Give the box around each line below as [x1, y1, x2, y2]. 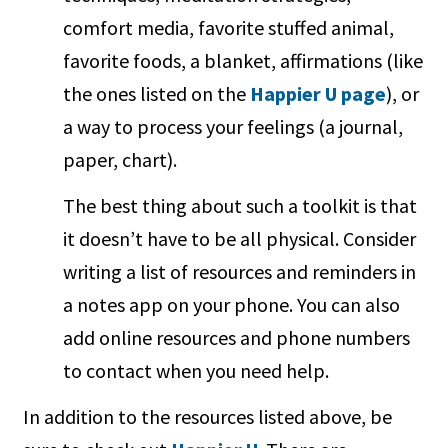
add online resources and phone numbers [63, 324, 411, 350]
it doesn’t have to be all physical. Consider [63, 225, 417, 251]
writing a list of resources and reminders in [63, 258, 417, 284]
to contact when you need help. [63, 357, 330, 383]
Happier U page [250, 80, 387, 106]
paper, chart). [63, 146, 178, 172]
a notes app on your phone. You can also [63, 291, 401, 317]
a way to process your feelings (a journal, [63, 113, 404, 139]
